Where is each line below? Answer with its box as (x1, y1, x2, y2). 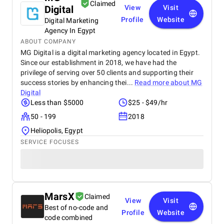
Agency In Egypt (44, 26, 96, 34)
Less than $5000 (30, 98, 84, 106)
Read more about (134, 78, 191, 86)
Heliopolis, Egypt (30, 126, 83, 134)
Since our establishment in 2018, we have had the (20, 58, 177, 66)
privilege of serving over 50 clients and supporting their (20, 68, 193, 76)
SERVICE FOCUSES (20, 138, 79, 145)
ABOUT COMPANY (20, 38, 76, 45)
